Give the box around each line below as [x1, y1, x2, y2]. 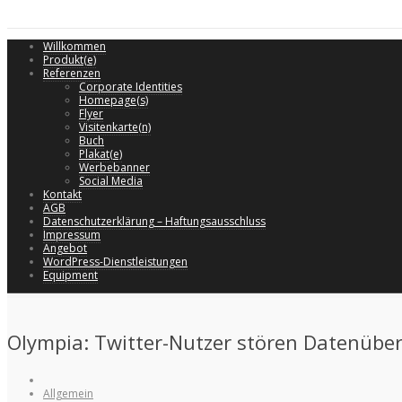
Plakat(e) [79, 146, 122, 162]
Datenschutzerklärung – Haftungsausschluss [43, 214, 266, 229]
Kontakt [43, 187, 82, 202]
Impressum [43, 227, 100, 242]
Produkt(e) [43, 52, 96, 67]
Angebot [43, 240, 87, 256]
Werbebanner [79, 160, 150, 175]
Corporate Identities [79, 79, 182, 94]
